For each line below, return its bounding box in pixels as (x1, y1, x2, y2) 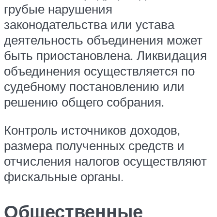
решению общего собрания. (4, 94, 164, 110)
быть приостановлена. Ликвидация (4, 47, 207, 63)
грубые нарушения (4, 1, 112, 17)
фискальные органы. (4, 169, 124, 185)
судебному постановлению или (4, 78, 185, 94)
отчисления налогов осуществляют (4, 153, 207, 169)
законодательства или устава (4, 16, 174, 32)
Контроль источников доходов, (4, 122, 180, 138)
